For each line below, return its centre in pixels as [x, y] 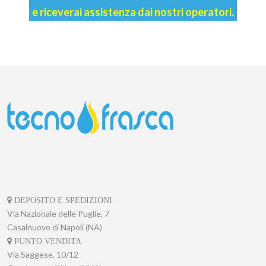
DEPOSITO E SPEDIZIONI [62, 200]
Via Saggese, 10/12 [43, 254]
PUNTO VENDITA [47, 241]
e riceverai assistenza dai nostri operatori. [133, 12]
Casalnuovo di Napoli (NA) [55, 227]
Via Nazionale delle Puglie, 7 [58, 213]
